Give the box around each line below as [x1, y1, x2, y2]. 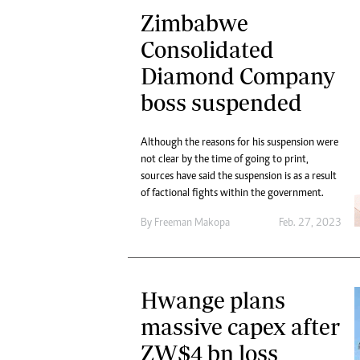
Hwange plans [141, 287, 285, 314]
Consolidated [141, 36, 274, 63]
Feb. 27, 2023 [278, 218, 342, 230]
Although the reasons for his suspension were [141, 137, 338, 149]
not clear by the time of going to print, [141, 154, 309, 166]
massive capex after [141, 313, 340, 341]
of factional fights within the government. [141, 188, 324, 200]
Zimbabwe [141, 10, 248, 37]
